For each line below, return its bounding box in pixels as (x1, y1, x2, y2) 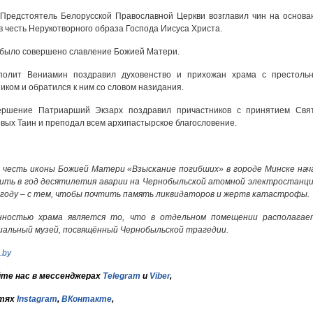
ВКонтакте (61, 294, 112, 304)
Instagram (17, 294, 57, 304)
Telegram (103, 271, 140, 281)
